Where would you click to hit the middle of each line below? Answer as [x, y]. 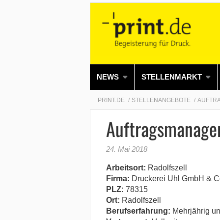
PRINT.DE [111, 100]
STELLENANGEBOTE [161, 100]
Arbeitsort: [126, 167]
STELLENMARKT [171, 77]
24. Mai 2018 [126, 149]
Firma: [118, 178]
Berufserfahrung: [138, 211]
